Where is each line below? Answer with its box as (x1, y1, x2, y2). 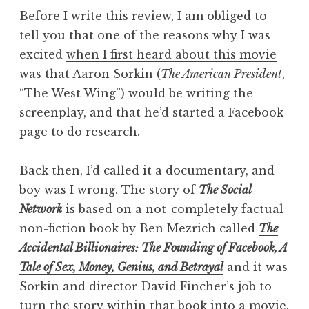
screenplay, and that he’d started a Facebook (19, 105, 283, 119)
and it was (223, 259, 288, 274)
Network (19, 201, 62, 216)
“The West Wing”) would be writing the (19, 86, 253, 100)
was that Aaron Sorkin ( (19, 66, 161, 81)
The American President (161, 66, 282, 81)
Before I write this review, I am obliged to (19, 8, 267, 23)
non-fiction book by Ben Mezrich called (19, 221, 259, 235)
